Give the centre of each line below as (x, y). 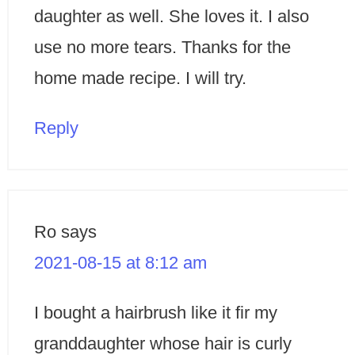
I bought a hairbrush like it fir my (155, 313)
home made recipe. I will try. (140, 78)
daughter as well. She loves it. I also (171, 17)
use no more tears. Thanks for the (162, 48)
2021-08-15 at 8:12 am (120, 263)
